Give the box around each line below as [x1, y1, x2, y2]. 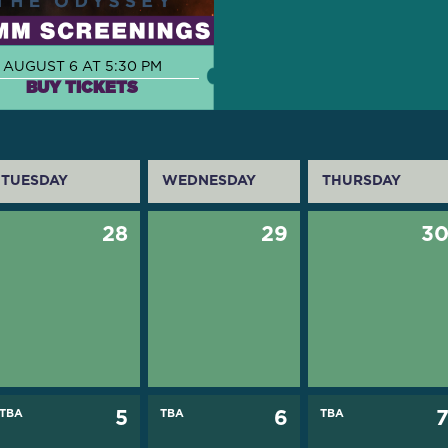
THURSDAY [322, 174, 402, 189]
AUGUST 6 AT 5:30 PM [2, 60, 162, 75]
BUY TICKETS [26, 80, 138, 97]
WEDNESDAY [161, 174, 256, 189]
